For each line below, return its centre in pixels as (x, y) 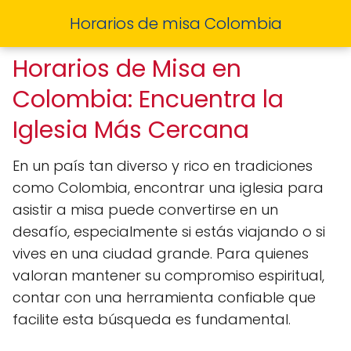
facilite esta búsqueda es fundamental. (152, 319)
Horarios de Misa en (127, 69)
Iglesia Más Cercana (131, 130)
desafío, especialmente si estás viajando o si (169, 232)
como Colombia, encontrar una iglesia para (168, 188)
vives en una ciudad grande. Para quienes (161, 253)
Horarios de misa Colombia (175, 24)
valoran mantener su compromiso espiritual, (168, 275)
